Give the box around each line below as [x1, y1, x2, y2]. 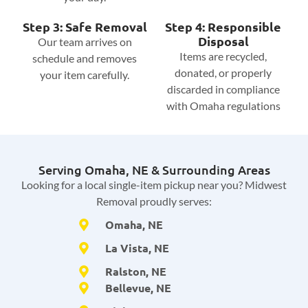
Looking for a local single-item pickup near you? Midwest [21, 178, 287, 192]
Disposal [197, 32, 249, 49]
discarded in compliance [166, 82, 280, 96]
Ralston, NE [104, 264, 166, 279]
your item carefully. [40, 67, 130, 81]
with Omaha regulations [166, 98, 280, 112]
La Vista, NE [104, 241, 169, 256]
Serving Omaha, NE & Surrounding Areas [38, 162, 270, 178]
